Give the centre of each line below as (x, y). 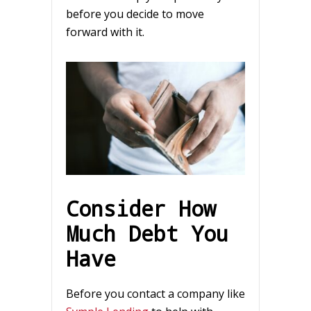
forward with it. (105, 32)
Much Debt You (147, 233)
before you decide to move (135, 14)
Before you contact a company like (155, 293)
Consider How (141, 208)
